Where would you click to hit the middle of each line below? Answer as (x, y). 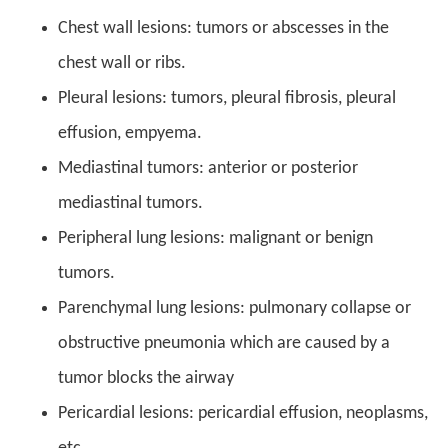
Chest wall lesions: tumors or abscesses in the (223, 28)
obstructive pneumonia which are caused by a (224, 343)
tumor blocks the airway (146, 378)
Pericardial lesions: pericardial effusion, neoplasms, (243, 413)
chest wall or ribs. (122, 63)
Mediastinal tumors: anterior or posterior (208, 168)
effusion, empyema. (130, 133)
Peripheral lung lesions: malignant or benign (215, 238)
